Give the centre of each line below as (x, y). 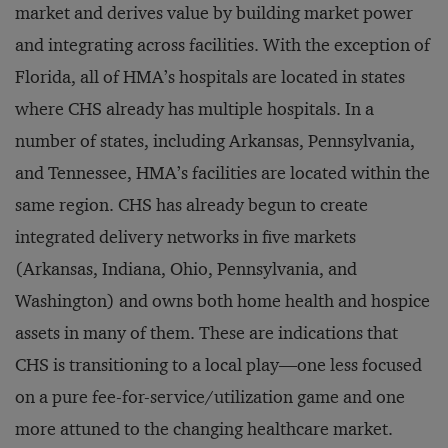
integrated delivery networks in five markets (185, 237)
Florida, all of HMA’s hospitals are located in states (210, 77)
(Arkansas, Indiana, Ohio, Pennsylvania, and (186, 269)
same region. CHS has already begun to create (191, 205)
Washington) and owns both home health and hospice (222, 301)
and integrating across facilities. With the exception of (222, 45)
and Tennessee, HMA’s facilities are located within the (222, 173)
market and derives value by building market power (214, 13)
